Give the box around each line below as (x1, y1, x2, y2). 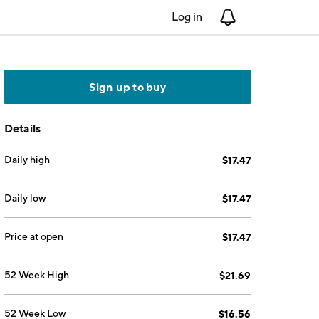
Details (4, 121, 41, 135)
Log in (172, 10, 202, 23)
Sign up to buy (88, 80, 167, 94)
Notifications (236, 10, 301, 23)
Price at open (4, 231, 64, 242)
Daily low (4, 192, 47, 204)
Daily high (4, 154, 51, 165)
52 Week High (4, 269, 70, 281)
